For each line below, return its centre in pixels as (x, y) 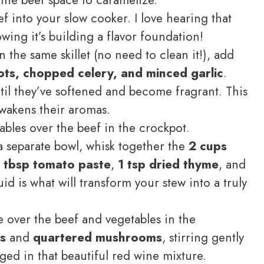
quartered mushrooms (98, 237)
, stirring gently (203, 237)
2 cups (208, 146)
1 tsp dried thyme (168, 164)
